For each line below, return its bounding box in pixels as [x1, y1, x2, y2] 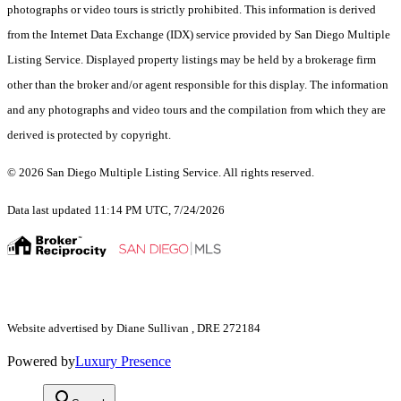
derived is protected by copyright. [7, 128, 174, 142]
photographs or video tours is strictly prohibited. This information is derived [7, 3, 376, 17]
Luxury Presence [75, 354, 171, 370]
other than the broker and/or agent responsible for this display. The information [7, 78, 388, 92]
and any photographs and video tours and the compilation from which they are [7, 103, 386, 117]
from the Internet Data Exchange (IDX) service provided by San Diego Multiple [7, 28, 390, 42]
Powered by [7, 354, 75, 370]
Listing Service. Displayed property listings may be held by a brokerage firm [7, 53, 376, 67]
